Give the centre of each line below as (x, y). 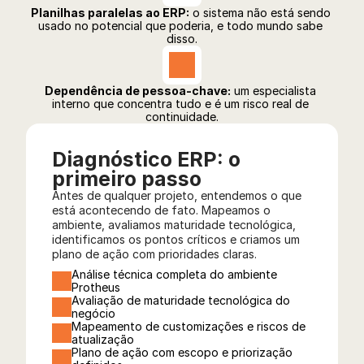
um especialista (273, 91)
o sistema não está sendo (260, 13)
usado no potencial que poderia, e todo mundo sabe (180, 26)
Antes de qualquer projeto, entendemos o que (177, 195)
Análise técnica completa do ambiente (174, 274)
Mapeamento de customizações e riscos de (188, 326)
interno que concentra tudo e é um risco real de (180, 104)
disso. (182, 39)
